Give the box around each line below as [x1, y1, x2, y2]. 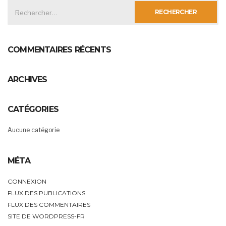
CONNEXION [8, 177, 46, 185]
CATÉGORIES [8, 104, 59, 114]
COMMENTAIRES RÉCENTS [8, 44, 111, 54]
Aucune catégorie [8, 126, 60, 134]
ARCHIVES [8, 74, 47, 84]
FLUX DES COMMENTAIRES [8, 200, 90, 208]
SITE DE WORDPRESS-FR [8, 212, 85, 220]
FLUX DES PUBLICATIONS [8, 189, 85, 197]
